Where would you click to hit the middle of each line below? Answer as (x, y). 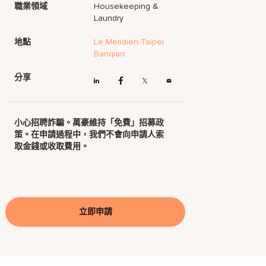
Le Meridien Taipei (129, 42)
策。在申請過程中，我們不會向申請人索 (89, 135)
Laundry (109, 18)
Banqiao (110, 54)
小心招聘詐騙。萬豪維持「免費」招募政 (89, 123)
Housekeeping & (126, 6)
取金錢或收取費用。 (52, 147)
